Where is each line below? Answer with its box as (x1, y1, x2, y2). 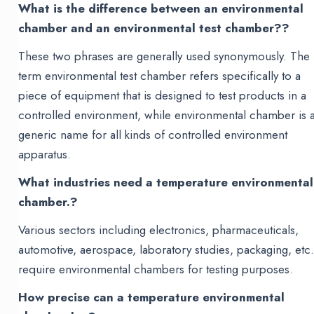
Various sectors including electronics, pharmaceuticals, (18, 221, 299, 239)
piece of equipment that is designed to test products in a (18, 87, 307, 104)
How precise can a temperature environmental (18, 289, 285, 306)
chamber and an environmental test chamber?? (18, 20, 290, 37)
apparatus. (18, 146, 71, 163)
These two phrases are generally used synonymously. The (18, 48, 310, 65)
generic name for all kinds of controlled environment (18, 126, 288, 144)
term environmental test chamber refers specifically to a (18, 67, 301, 85)
